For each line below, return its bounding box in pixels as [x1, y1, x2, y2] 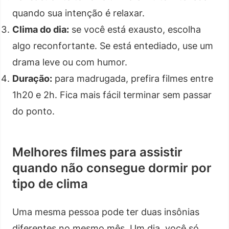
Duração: [12, 73, 52, 84]
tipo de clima [12, 176, 88, 191]
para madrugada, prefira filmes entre [52, 73, 213, 84]
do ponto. [12, 105, 55, 117]
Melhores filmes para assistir [12, 144, 182, 159]
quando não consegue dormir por [12, 160, 212, 175]
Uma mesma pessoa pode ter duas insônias [12, 206, 199, 217]
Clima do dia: [12, 24, 69, 35]
